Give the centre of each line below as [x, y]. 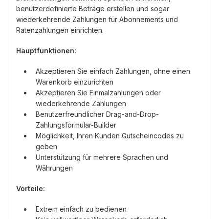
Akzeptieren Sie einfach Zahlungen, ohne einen [113, 71]
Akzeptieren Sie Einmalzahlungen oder [98, 92]
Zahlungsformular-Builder [76, 125]
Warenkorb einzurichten [75, 82]
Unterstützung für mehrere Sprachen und [102, 157]
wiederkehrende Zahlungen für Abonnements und [97, 19]
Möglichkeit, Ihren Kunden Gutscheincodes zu [110, 135]
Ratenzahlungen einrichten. [60, 30]
